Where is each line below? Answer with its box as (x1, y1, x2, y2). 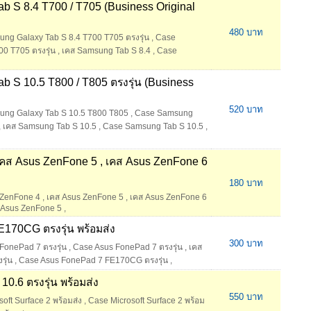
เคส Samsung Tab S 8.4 (62, 46, 151, 56)
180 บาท (228, 178, 263, 189)
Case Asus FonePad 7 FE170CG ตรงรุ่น (19, 255, 168, 266)
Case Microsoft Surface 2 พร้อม (88, 296, 205, 306)
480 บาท (228, 27, 263, 38)
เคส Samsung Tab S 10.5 (3, 121, 96, 132)
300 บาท (228, 238, 263, 249)
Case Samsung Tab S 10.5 (103, 121, 203, 132)
